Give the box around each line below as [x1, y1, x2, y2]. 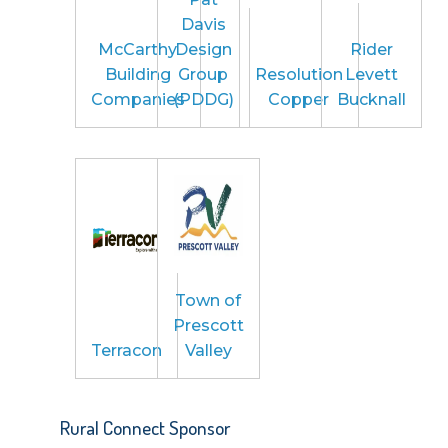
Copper [268, 89, 330, 109]
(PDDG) [172, 89, 234, 109]
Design [174, 39, 232, 59]
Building [104, 64, 171, 84]
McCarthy [98, 39, 178, 59]
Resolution [254, 64, 343, 84]
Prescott [172, 315, 244, 335]
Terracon [90, 340, 162, 360]
